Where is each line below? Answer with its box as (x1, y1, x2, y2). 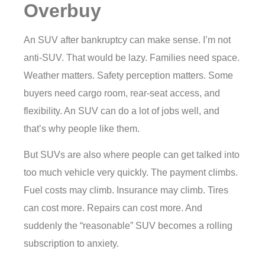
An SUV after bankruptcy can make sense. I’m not (24, 34, 231, 45)
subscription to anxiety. (24, 238, 119, 249)
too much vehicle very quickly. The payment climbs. (24, 167, 238, 178)
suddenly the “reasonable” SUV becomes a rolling (24, 221, 232, 231)
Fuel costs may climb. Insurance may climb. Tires (24, 185, 228, 196)
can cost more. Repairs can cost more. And (24, 203, 202, 214)
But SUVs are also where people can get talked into (24, 150, 240, 160)
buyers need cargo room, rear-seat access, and (24, 88, 220, 98)
